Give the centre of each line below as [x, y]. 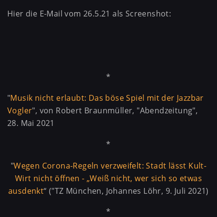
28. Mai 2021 [31, 123]
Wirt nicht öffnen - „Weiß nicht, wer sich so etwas [108, 178]
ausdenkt [26, 191]
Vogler [20, 111]
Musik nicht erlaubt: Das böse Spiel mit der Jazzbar [107, 98]
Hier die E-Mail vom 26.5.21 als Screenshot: [89, 14]
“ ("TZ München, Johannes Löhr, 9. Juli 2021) [126, 191]
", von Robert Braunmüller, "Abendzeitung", [115, 111]
